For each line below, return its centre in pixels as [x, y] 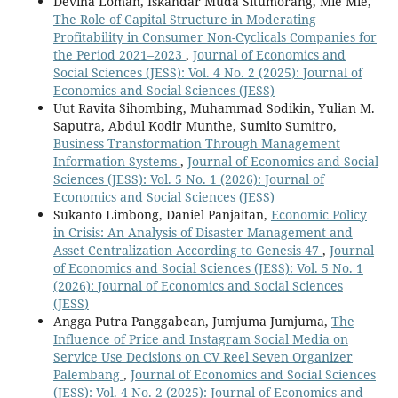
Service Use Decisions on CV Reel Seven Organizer [203, 356]
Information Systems [116, 161]
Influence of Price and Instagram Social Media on [200, 338]
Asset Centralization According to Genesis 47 [187, 250]
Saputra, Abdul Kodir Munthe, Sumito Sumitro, [195, 125]
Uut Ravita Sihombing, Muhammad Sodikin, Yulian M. [214, 107]
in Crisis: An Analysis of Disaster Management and [203, 232]
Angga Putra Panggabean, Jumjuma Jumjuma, [192, 321]
